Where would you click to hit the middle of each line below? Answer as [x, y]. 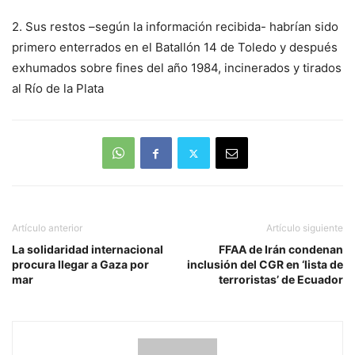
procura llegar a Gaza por [80, 265]
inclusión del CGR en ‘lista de [265, 265]
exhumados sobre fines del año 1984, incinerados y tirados [177, 68]
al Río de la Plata [58, 89]
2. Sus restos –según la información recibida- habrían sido [175, 27]
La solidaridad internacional [88, 250]
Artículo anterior [47, 228]
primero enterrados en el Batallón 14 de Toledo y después [175, 48]
